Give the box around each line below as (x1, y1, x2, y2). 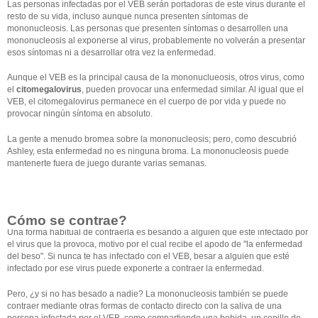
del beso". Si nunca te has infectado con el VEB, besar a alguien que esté (7, 251, 290, 262)
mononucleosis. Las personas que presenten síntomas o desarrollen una (7, 23, 288, 34)
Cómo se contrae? (7, 212, 127, 228)
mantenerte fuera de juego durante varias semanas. (7, 158, 207, 168)
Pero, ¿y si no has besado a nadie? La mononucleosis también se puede (7, 288, 288, 299)
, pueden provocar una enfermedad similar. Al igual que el (82, 84, 304, 95)
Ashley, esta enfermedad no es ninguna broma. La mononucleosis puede (7, 146, 289, 156)
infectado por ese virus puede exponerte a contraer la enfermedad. (7, 263, 264, 274)
